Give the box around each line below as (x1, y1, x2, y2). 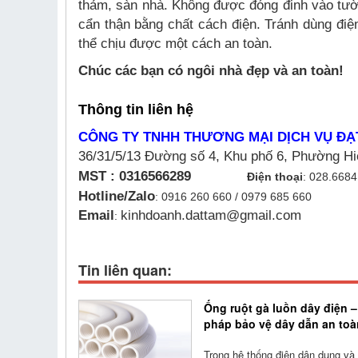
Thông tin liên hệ (78, 101, 193, 117)
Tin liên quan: (78, 260, 172, 280)
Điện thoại (247, 170, 303, 183)
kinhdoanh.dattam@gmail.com (121, 208, 301, 223)
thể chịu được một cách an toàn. (78, 36, 272, 51)
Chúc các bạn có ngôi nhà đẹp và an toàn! (78, 63, 344, 78)
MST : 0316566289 (78, 169, 247, 184)
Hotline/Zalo (78, 189, 155, 204)
